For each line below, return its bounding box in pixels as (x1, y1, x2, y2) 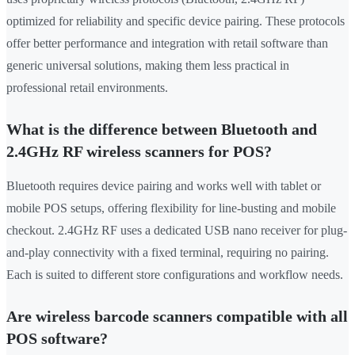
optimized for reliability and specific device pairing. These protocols (6, 14, 345, 29)
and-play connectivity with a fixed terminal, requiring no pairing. (6, 246, 329, 260)
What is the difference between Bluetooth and (6, 120, 317, 139)
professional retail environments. (6, 81, 168, 95)
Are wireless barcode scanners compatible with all (6, 307, 348, 326)
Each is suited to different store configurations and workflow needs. (6, 268, 343, 282)
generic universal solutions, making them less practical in (6, 59, 289, 73)
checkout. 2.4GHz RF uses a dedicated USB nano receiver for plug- (6, 223, 347, 238)
